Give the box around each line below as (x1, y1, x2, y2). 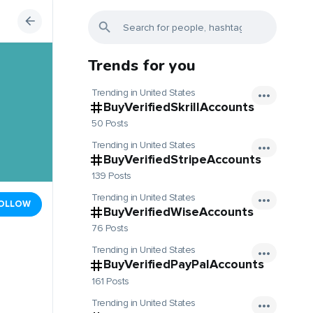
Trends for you (88, 55, 196, 76)
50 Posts (92, 117, 128, 130)
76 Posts (92, 222, 128, 235)
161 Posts (92, 275, 129, 287)
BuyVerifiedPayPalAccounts (103, 256, 264, 272)
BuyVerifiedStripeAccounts (103, 152, 261, 168)
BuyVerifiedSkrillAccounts (103, 99, 254, 115)
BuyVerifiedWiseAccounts (103, 204, 254, 220)
